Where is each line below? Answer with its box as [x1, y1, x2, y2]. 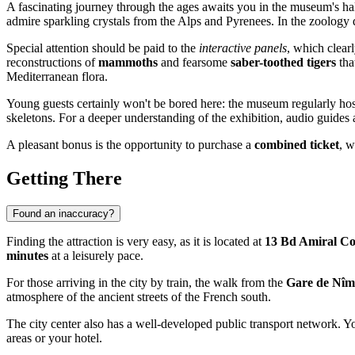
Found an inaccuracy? [13, 207, 114, 219]
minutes [6, 248, 48, 262]
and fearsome [158, 55, 231, 69]
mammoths [98, 55, 158, 69]
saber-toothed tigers [231, 55, 336, 69]
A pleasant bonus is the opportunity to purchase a [6, 137, 254, 151]
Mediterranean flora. [6, 69, 108, 83]
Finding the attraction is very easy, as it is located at [6, 234, 265, 248]
